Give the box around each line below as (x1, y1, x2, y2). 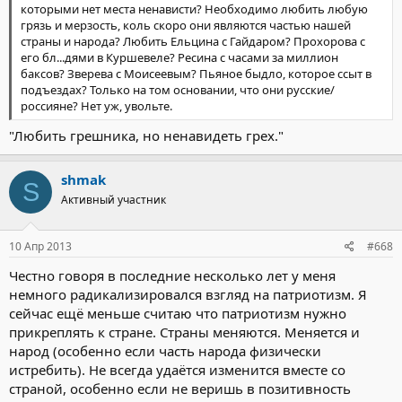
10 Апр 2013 (9, 238, 72, 254)
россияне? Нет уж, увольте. (21, 97, 172, 114)
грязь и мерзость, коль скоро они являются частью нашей (21, 16, 351, 33)
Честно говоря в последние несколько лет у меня (9, 266, 336, 284)
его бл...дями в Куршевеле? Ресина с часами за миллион (21, 48, 338, 66)
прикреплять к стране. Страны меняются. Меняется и (9, 322, 360, 341)
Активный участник (61, 192, 166, 207)
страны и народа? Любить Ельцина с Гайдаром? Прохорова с (21, 32, 365, 49)
